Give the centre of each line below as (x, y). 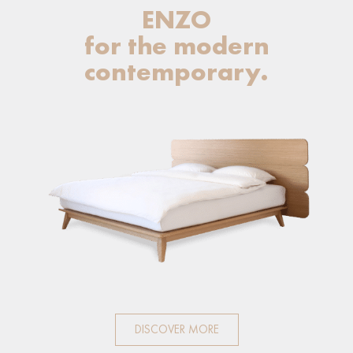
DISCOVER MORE (176, 329)
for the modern (176, 45)
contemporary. (176, 71)
